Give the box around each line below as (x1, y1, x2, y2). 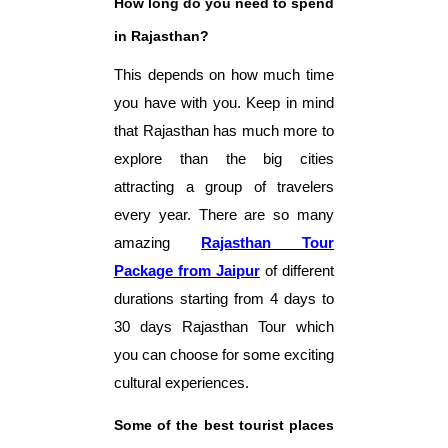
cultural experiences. (114, 374, 249, 391)
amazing (114, 234, 201, 251)
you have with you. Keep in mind (114, 94, 334, 111)
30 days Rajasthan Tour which (114, 318, 334, 335)
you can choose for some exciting (114, 346, 334, 363)
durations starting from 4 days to (114, 290, 334, 307)
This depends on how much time (114, 66, 334, 83)
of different (265, 262, 334, 279)
